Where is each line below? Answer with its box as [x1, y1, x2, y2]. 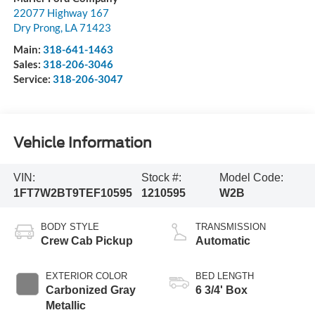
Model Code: [219, 171, 284, 184]
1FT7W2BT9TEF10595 [13, 186, 132, 199]
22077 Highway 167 [13, 6, 109, 19]
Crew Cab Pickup [40, 234, 133, 247]
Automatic [195, 234, 250, 247]
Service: [13, 72, 53, 85]
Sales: [13, 57, 43, 70]
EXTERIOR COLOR [45, 270, 127, 281]
